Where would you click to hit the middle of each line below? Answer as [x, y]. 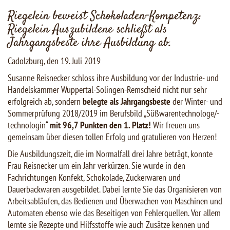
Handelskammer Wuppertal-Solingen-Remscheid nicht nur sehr [107, 90]
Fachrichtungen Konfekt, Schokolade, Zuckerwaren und [94, 178]
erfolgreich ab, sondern [45, 102]
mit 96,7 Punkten [80, 125]
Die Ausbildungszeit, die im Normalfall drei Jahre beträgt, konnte [110, 154]
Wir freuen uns [175, 125]
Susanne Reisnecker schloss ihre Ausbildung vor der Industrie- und [113, 78]
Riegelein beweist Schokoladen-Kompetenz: [104, 17]
